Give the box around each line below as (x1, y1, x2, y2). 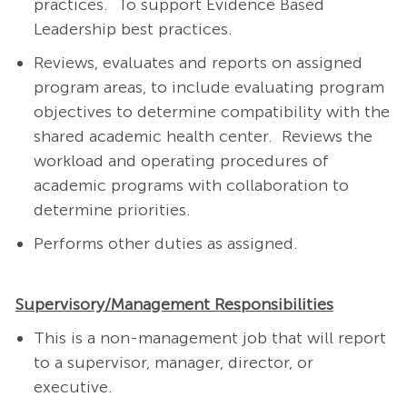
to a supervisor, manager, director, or (33, 352, 313, 373)
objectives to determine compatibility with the (33, 102, 390, 123)
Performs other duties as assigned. (33, 233, 298, 254)
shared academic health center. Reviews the (33, 126, 372, 147)
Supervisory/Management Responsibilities (15, 294, 333, 315)
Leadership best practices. (33, 19, 233, 40)
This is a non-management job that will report (33, 328, 386, 349)
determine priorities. (33, 200, 191, 221)
